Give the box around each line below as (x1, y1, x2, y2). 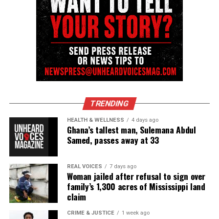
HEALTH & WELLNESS (66, 117, 124, 124)
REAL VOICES (66, 163, 102, 170)
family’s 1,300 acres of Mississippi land (66, 180, 205, 193)
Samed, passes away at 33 (66, 133, 159, 147)
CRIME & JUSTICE (66, 210, 114, 217)
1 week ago (121, 210, 150, 217)
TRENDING (89, 99, 130, 109)
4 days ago (131, 117, 158, 124)
